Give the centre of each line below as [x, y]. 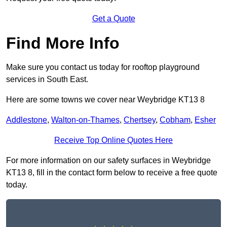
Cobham [175, 120]
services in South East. [47, 80]
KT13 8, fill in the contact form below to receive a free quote [112, 173]
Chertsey [140, 120]
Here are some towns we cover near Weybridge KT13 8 [105, 100]
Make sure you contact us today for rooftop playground [103, 67]
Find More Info [63, 43]
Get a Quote [113, 19]
